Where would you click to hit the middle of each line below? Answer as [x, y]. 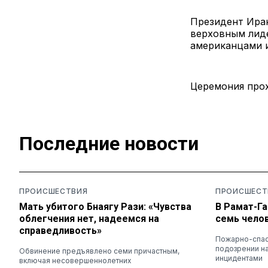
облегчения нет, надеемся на [89, 218]
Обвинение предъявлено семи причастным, [99, 251]
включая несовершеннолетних [75, 260]
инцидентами [239, 258]
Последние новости [109, 144]
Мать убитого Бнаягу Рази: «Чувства [105, 206]
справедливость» [60, 230]
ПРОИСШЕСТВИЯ [54, 191]
